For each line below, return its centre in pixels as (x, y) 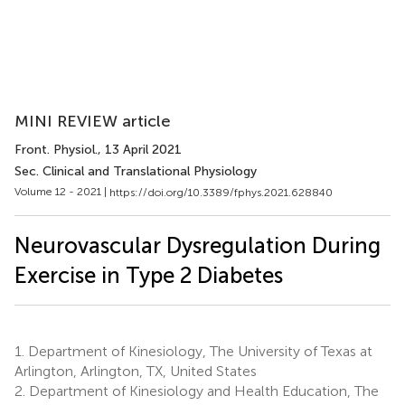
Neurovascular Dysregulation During (198, 245)
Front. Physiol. (56, 150)
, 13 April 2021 (140, 150)
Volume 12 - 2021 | (62, 192)
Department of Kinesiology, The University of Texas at (198, 351)
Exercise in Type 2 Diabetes (149, 275)
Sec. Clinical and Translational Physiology (136, 171)
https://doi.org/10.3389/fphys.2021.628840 (221, 192)
